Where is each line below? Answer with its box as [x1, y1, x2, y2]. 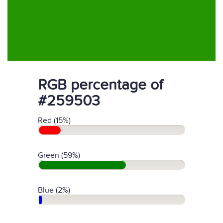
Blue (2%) [38, 185, 70, 195]
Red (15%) [38, 115, 71, 125]
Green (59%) [38, 150, 80, 160]
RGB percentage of [38, 76, 163, 94]
